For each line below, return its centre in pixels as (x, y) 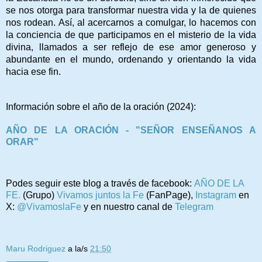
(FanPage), (170, 195)
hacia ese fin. (33, 71)
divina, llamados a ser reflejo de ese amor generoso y (131, 47)
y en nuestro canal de (129, 206)
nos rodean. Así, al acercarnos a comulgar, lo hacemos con (131, 22)
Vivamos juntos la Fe (100, 195)
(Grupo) (39, 195)
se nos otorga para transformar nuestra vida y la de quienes (131, 10)
